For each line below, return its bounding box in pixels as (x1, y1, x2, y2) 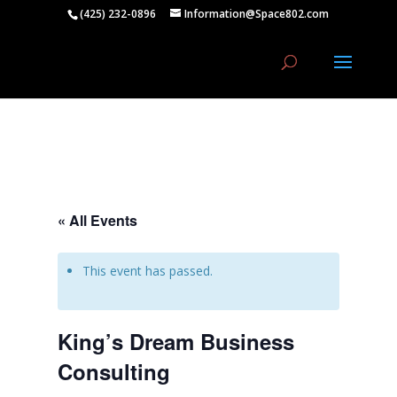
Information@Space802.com (184, 6, 330, 21)
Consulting (57, 356, 170, 386)
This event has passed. (82, 262, 213, 279)
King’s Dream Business (57, 326, 294, 356)
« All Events (57, 210, 137, 230)
